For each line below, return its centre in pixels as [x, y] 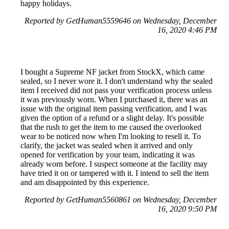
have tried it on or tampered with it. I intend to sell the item [114, 173]
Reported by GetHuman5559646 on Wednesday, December [121, 20]
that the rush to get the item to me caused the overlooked [111, 127]
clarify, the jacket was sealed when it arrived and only [107, 145]
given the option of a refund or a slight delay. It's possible [112, 118]
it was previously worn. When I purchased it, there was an [114, 99]
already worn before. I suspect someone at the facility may [114, 164]
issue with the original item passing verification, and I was [113, 108]
